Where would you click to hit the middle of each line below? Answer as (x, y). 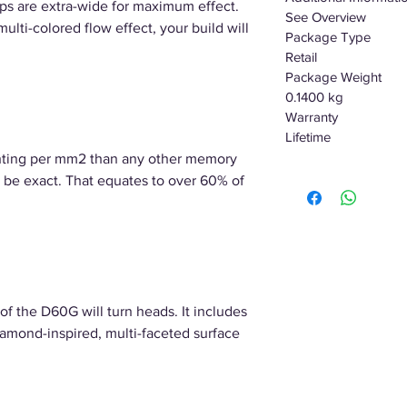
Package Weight (333, 77)
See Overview (326, 17)
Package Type (328, 37)
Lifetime (308, 137)
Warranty (312, 117)
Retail (301, 57)
